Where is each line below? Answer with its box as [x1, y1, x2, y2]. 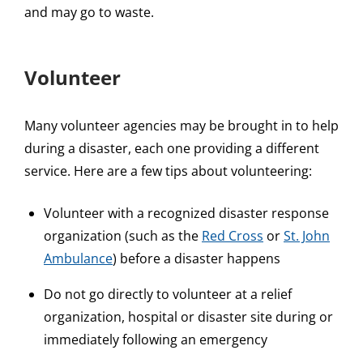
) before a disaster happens [113, 250, 280, 268]
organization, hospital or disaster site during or [44, 308, 333, 327]
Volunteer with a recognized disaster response [44, 204, 329, 223]
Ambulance [44, 250, 113, 268]
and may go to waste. [24, 3, 154, 22]
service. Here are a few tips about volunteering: [24, 162, 312, 181]
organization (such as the [44, 227, 202, 246]
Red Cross [202, 227, 263, 246]
